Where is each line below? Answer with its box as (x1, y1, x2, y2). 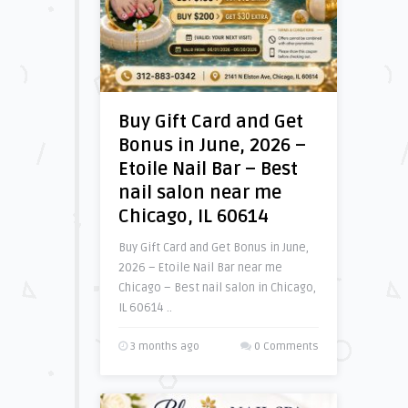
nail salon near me (117, 182, 281, 204)
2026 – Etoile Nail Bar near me (117, 260, 282, 275)
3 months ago (127, 340, 199, 353)
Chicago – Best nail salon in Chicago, (117, 280, 316, 295)
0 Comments (253, 340, 319, 353)
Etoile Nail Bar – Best (117, 158, 298, 180)
